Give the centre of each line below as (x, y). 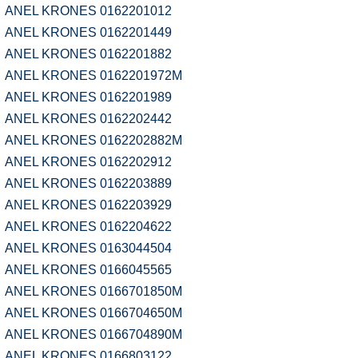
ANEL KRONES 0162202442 (88, 119)
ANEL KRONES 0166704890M (93, 334)
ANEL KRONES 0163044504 (88, 248)
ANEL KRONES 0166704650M (93, 313)
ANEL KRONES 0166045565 (88, 270)
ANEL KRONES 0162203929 (88, 205)
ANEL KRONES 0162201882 (88, 54)
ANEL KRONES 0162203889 (88, 183)
